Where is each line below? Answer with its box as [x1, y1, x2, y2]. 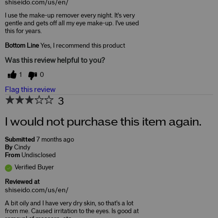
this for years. [5, 27, 42, 35]
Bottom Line [5, 42, 39, 49]
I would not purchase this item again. [5, 116, 201, 128]
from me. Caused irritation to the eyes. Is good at [5, 207, 139, 215]
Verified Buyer [15, 163, 54, 171]
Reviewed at [5, 178, 39, 185]
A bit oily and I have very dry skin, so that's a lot [5, 200, 133, 207]
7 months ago [36, 136, 74, 143]
